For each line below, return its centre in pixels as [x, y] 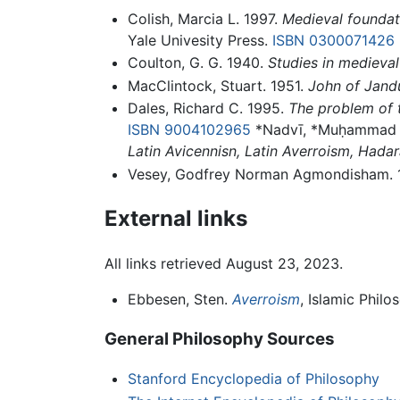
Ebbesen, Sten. [179, 299]
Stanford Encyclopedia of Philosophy [253, 379]
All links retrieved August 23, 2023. [224, 263]
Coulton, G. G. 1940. [197, 63]
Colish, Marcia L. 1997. [204, 18]
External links [176, 218]
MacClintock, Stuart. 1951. [217, 85]
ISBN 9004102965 [189, 130]
